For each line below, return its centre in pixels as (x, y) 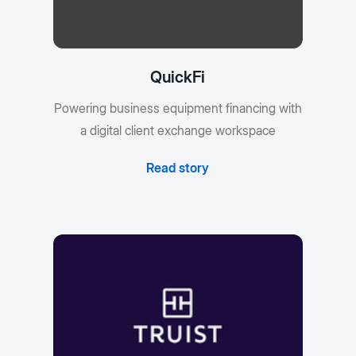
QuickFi (178, 77)
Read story (178, 168)
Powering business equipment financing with (178, 108)
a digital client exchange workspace (178, 131)
